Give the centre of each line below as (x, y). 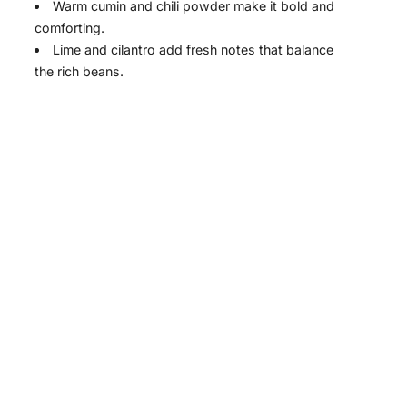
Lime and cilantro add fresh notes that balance (194, 50)
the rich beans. (79, 72)
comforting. (69, 28)
